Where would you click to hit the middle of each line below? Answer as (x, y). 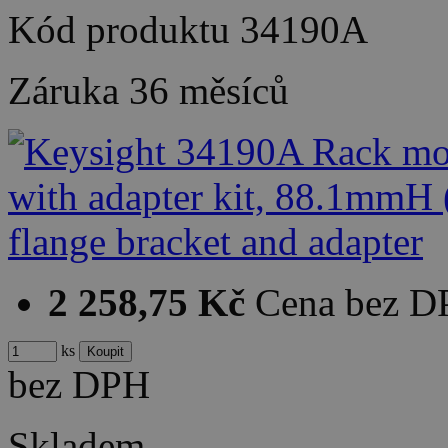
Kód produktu (124, 30)
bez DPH (79, 385)
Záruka (68, 91)
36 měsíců (209, 91)
